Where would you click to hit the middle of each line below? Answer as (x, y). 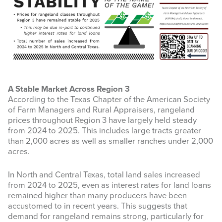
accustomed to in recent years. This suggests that (98, 206)
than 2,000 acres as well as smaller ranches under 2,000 (111, 141)
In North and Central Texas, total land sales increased (104, 175)
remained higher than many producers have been (97, 196)
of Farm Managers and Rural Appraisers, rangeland (101, 110)
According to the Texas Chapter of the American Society (109, 100)
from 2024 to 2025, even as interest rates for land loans (110, 186)
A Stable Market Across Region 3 (69, 89)
